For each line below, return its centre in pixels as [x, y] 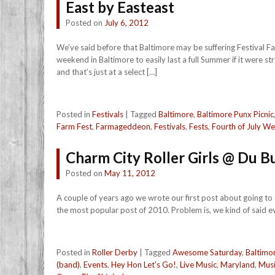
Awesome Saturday [207, 252]
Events [95, 265]
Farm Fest [74, 126]
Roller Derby [115, 252]
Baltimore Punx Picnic [235, 114]
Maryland [238, 265]
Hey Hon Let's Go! [144, 265]
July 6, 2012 [126, 23]
